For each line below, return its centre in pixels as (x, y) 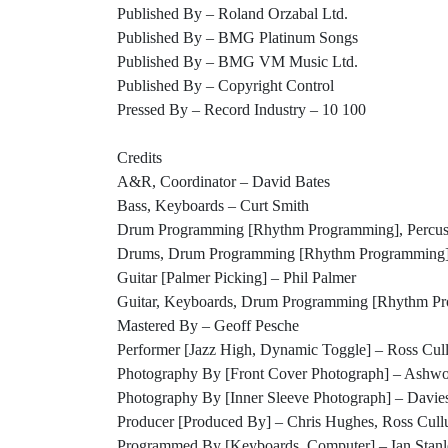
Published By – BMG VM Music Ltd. (237, 61)
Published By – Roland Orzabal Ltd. (232, 13)
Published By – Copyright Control (225, 85)
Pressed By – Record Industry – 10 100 (241, 109)
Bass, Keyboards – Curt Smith (213, 205)
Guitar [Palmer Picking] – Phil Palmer (236, 277)
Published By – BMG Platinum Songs (237, 37)
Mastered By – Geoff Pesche (208, 325)
